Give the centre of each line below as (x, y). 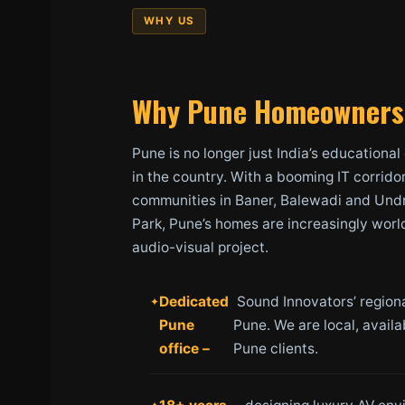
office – (184, 348)
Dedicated (194, 301)
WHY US (170, 21)
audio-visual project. (200, 247)
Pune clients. (276, 348)
